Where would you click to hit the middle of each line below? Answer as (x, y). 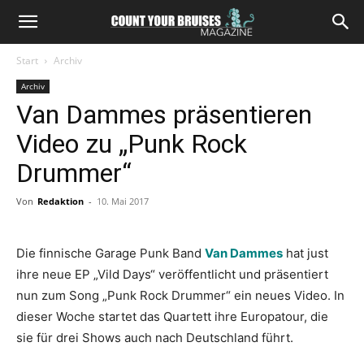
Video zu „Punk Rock (132, 144)
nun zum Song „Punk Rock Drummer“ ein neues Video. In (180, 295)
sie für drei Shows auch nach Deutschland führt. (155, 338)
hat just (305, 253)
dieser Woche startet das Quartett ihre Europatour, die (172, 316)
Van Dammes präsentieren (164, 115)
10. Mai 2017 (123, 201)
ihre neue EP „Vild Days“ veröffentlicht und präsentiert (172, 274)
